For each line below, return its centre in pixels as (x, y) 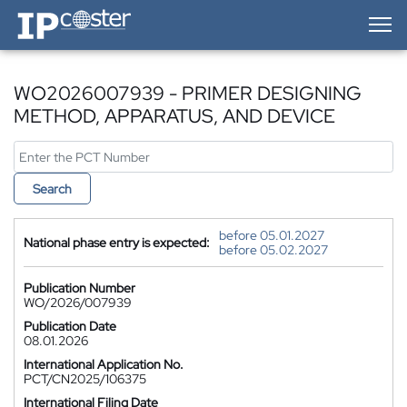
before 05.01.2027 (272, 235)
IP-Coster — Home (65, 14)
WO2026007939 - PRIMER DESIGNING (188, 93)
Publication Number (79, 288)
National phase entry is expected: (117, 243)
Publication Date (70, 326)
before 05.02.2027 (273, 250)
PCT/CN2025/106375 (85, 379)
